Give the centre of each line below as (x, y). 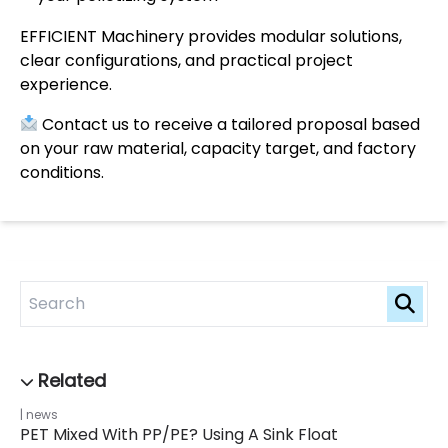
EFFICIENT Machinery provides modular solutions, (211, 36)
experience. (66, 84)
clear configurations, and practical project (186, 60)
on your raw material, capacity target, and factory (218, 148)
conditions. (62, 172)
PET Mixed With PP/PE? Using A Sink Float (179, 434)
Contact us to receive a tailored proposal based (229, 124)
